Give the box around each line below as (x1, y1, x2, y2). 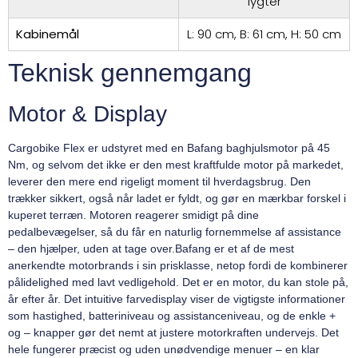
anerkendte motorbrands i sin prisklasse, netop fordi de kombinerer (8, 259, 348, 272)
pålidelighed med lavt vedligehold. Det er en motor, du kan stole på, (8, 276, 348, 289)
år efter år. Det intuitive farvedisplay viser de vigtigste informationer (8, 292, 345, 306)
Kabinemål (16, 26, 79, 43)
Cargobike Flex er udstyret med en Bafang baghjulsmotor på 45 (8, 141, 330, 155)
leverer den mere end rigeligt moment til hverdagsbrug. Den (8, 175, 311, 189)
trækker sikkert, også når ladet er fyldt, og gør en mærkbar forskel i (8, 192, 346, 205)
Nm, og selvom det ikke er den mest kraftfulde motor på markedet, (8, 158, 344, 172)
